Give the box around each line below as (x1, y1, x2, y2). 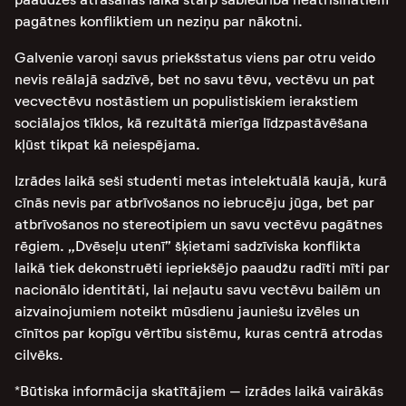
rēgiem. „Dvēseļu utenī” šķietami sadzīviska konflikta (14, 237, 361, 255)
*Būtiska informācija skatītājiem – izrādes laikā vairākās (14, 382, 383, 400)
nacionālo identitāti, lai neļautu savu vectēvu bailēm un (14, 281, 381, 298)
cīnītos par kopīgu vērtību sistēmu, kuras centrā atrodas (14, 324, 382, 342)
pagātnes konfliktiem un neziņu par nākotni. (14, 13, 303, 30)
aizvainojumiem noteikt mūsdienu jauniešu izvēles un (14, 303, 360, 320)
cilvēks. (14, 346, 63, 363)
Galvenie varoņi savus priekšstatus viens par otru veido (14, 49, 375, 66)
